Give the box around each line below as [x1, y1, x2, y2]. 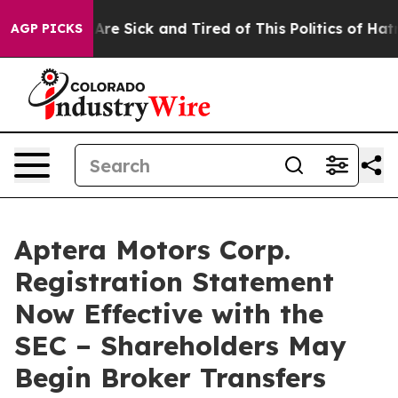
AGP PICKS [11, 20, 83, 36]
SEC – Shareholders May [14, 329, 346, 362]
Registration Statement [14, 265, 334, 298]
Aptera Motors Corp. [14, 233, 291, 267]
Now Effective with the [14, 297, 323, 330]
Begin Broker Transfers [14, 361, 326, 394]
